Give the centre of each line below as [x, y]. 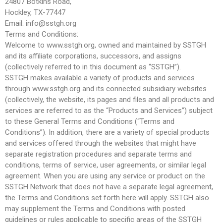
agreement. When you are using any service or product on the [105, 176]
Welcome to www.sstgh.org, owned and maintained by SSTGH [106, 45]
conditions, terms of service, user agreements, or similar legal [106, 165]
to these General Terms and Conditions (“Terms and [90, 121]
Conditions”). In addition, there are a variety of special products [107, 132]
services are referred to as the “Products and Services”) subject [109, 110]
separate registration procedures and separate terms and [98, 154]
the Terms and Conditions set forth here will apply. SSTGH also [107, 197]
